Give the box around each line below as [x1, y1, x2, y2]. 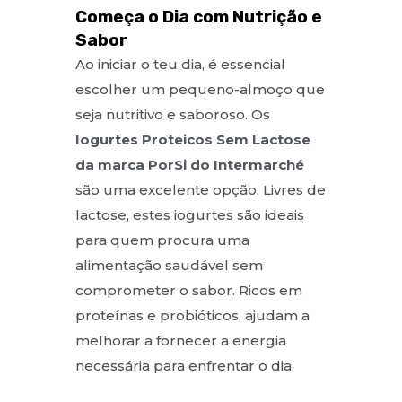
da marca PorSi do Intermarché [75, 155, 304, 173]
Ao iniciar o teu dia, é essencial [75, 55, 285, 73]
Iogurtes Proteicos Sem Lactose [75, 130, 310, 148]
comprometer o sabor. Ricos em [75, 281, 302, 299]
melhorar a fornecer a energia [75, 331, 286, 349]
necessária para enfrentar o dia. [75, 356, 294, 374]
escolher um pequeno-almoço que [75, 80, 325, 98]
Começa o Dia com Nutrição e [75, 5, 322, 27]
